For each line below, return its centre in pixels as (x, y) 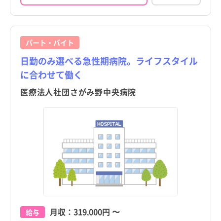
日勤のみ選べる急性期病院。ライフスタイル (109, 61)
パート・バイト (50, 43)
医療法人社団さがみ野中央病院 (78, 92)
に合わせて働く (51, 75)
